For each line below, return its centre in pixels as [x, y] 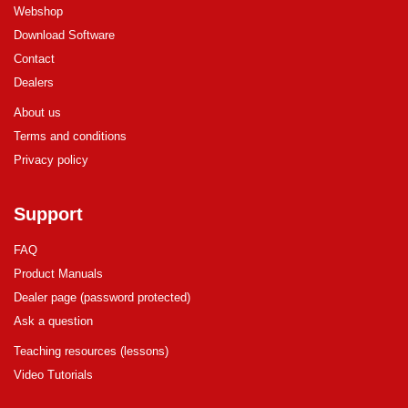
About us [37, 112]
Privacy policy [51, 159]
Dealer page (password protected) [102, 297]
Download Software [64, 35]
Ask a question [53, 321]
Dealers [34, 82]
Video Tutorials [53, 374]
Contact [34, 58]
